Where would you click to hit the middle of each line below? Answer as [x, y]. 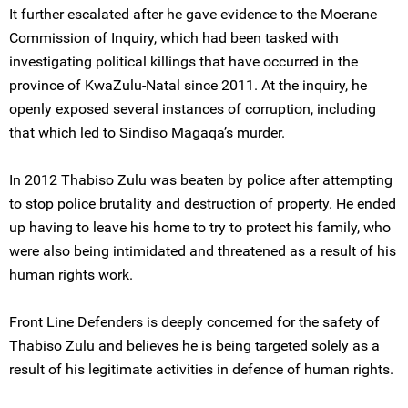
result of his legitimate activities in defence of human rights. [201, 369]
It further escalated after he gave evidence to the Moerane [193, 14]
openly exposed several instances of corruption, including [193, 109]
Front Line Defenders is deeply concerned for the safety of [194, 322]
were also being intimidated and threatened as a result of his [203, 251]
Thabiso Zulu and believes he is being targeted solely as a [194, 346]
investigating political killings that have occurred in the [184, 61]
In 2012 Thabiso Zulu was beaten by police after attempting [201, 180]
